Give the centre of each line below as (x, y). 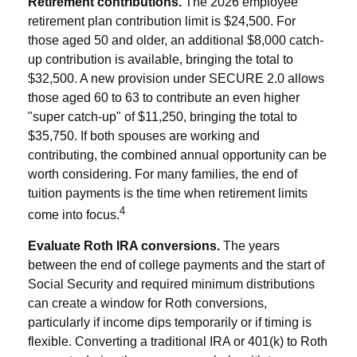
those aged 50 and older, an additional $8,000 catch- (176, 40)
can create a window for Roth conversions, (147, 304)
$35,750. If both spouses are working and (144, 135)
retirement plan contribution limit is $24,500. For (162, 21)
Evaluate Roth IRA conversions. (126, 246)
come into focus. (74, 215)
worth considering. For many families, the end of (163, 174)
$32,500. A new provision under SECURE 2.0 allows (176, 78)
